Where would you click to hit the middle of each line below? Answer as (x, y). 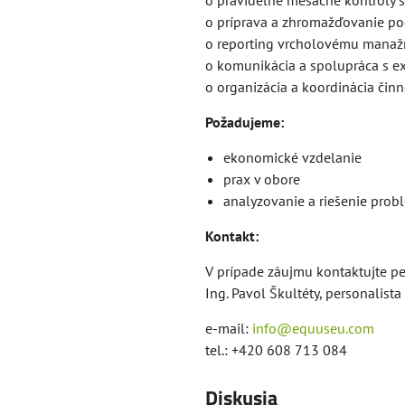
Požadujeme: (244, 122)
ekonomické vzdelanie (292, 157)
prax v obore (261, 179)
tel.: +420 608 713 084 (276, 350)
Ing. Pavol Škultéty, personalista (303, 293)
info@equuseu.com (313, 328)
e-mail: (228, 328)
